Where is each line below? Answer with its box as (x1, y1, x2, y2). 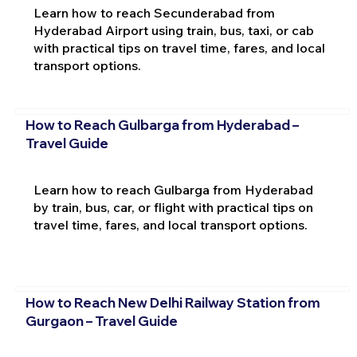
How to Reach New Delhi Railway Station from (25, 293, 320, 311)
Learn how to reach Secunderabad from (33, 4, 275, 21)
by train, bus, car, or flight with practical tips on (33, 199, 313, 216)
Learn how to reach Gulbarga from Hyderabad (33, 182, 313, 198)
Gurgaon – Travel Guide (25, 312, 178, 329)
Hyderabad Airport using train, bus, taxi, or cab (33, 22, 314, 38)
